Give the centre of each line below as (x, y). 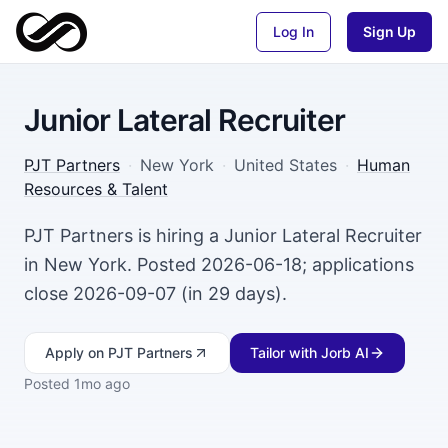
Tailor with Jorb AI (309, 352)
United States (285, 165)
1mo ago (102, 383)
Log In (293, 31)
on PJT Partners (138, 352)
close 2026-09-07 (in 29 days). (155, 293)
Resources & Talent (96, 189)
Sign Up (389, 31)
